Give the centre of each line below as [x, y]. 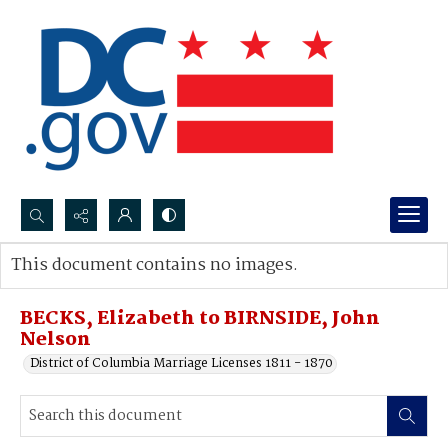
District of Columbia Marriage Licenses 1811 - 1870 [181, 363]
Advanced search [82, 285]
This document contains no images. [154, 265]
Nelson [55, 340]
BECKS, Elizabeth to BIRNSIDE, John [200, 319]
